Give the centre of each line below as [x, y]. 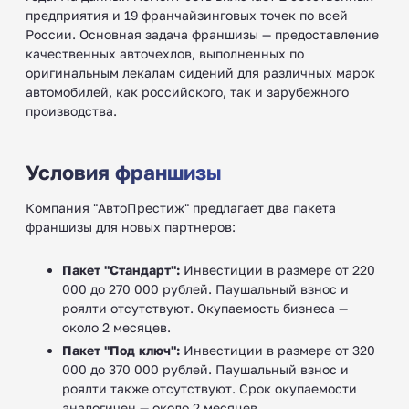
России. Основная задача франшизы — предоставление [202, 34]
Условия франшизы [124, 172]
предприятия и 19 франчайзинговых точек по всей [187, 15]
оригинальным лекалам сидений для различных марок [200, 72]
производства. [71, 110]
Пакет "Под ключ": [121, 350]
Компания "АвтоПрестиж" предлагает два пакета [181, 207]
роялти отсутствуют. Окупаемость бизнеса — [205, 308]
